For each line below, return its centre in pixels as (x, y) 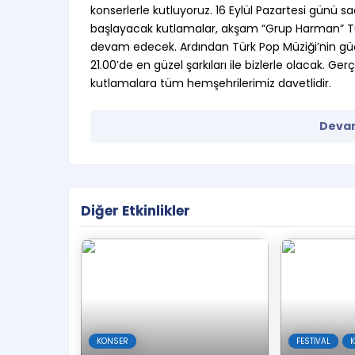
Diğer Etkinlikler (136, 211)
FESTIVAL (313, 341)
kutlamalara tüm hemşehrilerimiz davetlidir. (211, 83)
